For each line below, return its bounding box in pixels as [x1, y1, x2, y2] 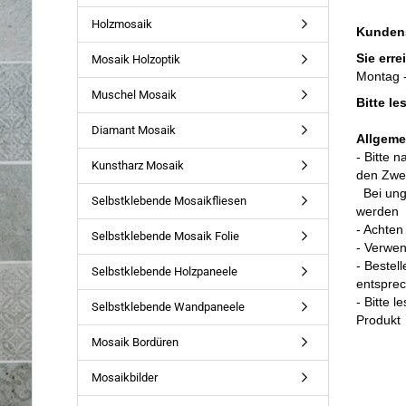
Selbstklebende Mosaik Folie [91, 229, 239, 243]
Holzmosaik [91, 17, 152, 31]
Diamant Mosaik [91, 123, 176, 137]
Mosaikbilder [91, 371, 158, 384]
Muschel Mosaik [91, 88, 177, 101]
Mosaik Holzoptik [91, 53, 180, 66]
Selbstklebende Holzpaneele [91, 265, 237, 278]
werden [356, 204, 400, 218]
